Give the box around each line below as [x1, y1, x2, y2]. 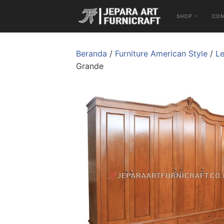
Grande [76, 61, 103, 71]
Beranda [76, 48, 107, 58]
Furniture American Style [115, 48, 207, 58]
